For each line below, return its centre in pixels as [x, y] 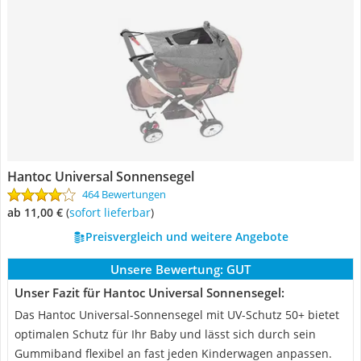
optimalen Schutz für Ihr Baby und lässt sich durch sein [165, 334]
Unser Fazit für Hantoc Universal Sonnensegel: [149, 293]
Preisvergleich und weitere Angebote [187, 237]
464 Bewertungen [124, 194]
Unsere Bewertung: [167, 269]
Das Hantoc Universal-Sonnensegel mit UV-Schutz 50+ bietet [177, 315]
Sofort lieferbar [113, 212]
